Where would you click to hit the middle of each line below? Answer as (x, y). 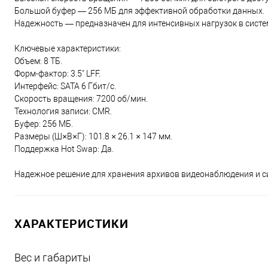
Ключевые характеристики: (68, 49)
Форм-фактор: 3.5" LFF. (57, 74)
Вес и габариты (53, 258)
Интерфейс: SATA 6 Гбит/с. (65, 86)
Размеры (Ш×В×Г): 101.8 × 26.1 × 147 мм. (93, 137)
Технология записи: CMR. (63, 112)
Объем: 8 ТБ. (38, 61)
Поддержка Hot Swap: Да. (64, 149)
